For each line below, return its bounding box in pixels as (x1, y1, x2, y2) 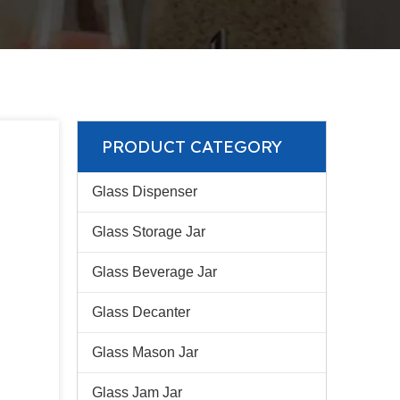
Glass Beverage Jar (92, 264, 217, 279)
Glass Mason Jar (92, 345, 198, 360)
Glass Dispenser (92, 184, 197, 199)
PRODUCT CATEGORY (102, 136, 282, 157)
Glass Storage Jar (92, 224, 205, 239)
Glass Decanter (92, 304, 190, 320)
